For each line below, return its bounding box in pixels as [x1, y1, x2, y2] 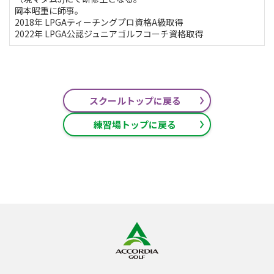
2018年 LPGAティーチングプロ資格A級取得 [15, 15, 183, 28]
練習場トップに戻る [94, 117, 177, 131]
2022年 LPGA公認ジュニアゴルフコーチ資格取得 [15, 27, 203, 40]
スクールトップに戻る [89, 94, 181, 107]
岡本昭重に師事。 [15, 4, 83, 17]
